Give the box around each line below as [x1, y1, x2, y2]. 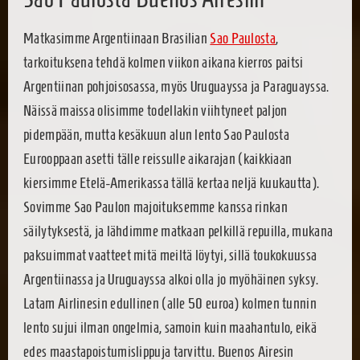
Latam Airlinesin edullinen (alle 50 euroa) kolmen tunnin [23, 295, 317, 313]
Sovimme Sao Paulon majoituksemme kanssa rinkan [23, 198, 288, 216]
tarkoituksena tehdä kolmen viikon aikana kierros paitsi [23, 54, 304, 72]
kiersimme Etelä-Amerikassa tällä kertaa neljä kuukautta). [23, 174, 320, 192]
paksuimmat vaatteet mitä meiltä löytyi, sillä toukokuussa [23, 247, 317, 264]
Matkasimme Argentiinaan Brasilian [23, 30, 211, 47]
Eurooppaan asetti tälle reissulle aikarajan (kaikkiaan [23, 150, 292, 168]
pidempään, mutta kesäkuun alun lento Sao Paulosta [23, 126, 289, 144]
